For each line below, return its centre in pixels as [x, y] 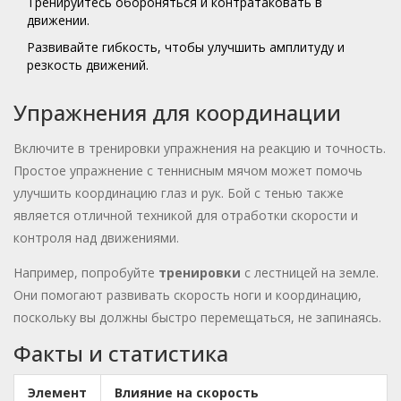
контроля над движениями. [96, 238]
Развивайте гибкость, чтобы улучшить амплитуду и [186, 47]
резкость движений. [88, 65]
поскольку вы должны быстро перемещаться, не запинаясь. [197, 318]
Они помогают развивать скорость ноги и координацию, [188, 295]
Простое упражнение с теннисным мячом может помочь [188, 171]
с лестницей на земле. [310, 273]
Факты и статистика [121, 354]
